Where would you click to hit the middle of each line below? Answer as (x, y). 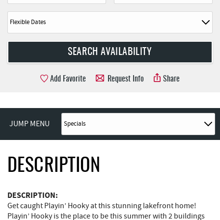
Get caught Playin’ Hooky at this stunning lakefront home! (102, 206)
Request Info (125, 79)
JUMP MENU (29, 124)
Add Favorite (68, 79)
